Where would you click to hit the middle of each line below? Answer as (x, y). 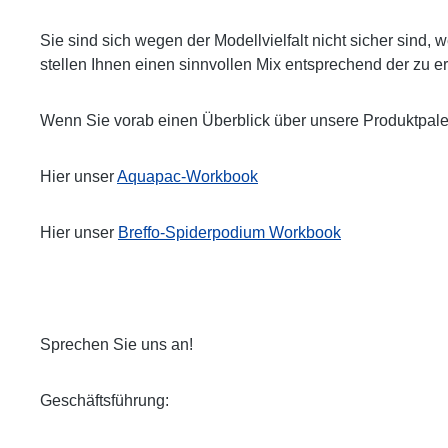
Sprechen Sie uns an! (116, 344)
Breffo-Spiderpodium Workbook (229, 232)
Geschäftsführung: (104, 400)
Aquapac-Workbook (187, 176)
